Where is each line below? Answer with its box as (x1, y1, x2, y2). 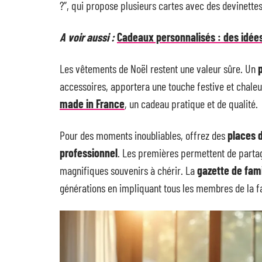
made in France (60, 96, 125, 111)
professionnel (60, 146, 118, 160)
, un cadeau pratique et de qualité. (125, 96, 258, 111)
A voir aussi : (60, 30, 115, 44)
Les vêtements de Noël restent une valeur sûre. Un (60, 61, 258, 75)
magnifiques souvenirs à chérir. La (60, 163, 197, 177)
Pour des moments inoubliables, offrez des (60, 128, 227, 142)
